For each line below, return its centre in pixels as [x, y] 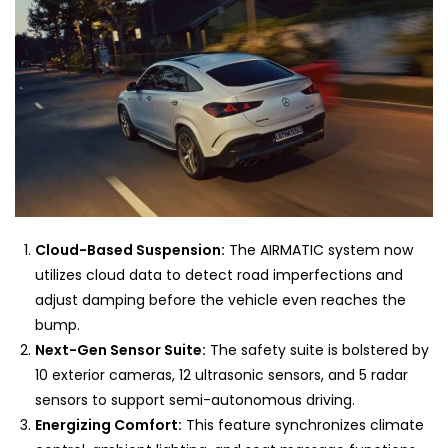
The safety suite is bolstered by [317, 350]
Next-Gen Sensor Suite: [120, 350]
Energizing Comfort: [108, 425]
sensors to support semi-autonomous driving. [195, 400]
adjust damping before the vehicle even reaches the [220, 300]
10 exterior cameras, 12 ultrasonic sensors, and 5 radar [221, 375]
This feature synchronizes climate [303, 425]
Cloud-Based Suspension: [130, 250]
